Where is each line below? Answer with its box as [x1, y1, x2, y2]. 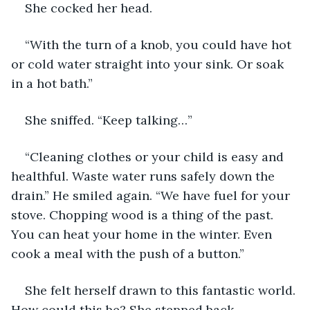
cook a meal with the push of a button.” [11, 245, 244, 262]
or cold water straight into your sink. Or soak [11, 55, 287, 72]
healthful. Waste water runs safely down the [11, 167, 278, 184]
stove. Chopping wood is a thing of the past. [11, 206, 277, 223]
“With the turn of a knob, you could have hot [25, 36, 295, 53]
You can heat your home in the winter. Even [11, 226, 275, 242]
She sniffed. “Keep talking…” [25, 111, 192, 128]
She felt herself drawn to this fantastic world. [25, 282, 299, 298]
